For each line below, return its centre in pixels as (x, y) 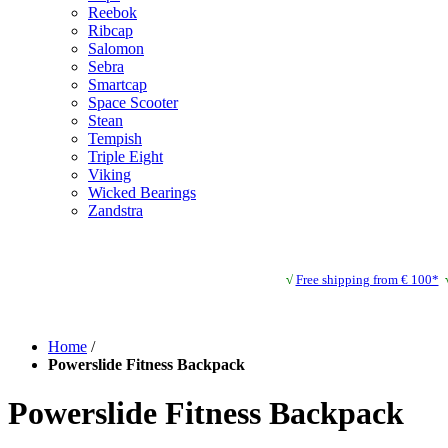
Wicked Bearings (142, 192)
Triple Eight (125, 156)
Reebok (112, 12)
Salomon (116, 48)
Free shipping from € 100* (367, 279)
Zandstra (115, 210)
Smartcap (117, 84)
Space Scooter (133, 102)
